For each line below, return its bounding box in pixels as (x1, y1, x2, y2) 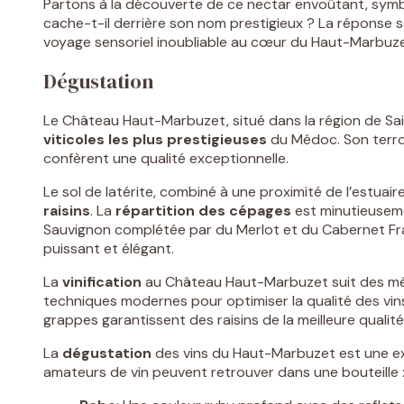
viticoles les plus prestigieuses (43, 130, 267, 150)
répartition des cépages (115, 201, 291, 221)
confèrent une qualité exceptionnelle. (43, 149, 289, 169)
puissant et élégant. (43, 239, 174, 259)
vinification (62, 272, 142, 292)
